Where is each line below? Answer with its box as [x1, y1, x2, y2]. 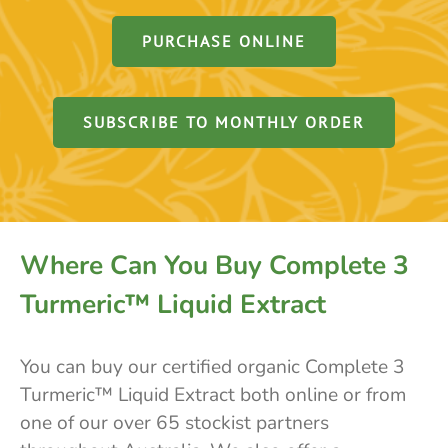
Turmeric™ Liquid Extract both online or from [19, 382, 406, 409]
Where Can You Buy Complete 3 [19, 247, 409, 284]
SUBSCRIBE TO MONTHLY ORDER [83, 112, 365, 133]
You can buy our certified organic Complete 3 [19, 354, 405, 381]
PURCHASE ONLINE [142, 31, 306, 52]
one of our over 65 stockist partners [19, 410, 329, 437]
